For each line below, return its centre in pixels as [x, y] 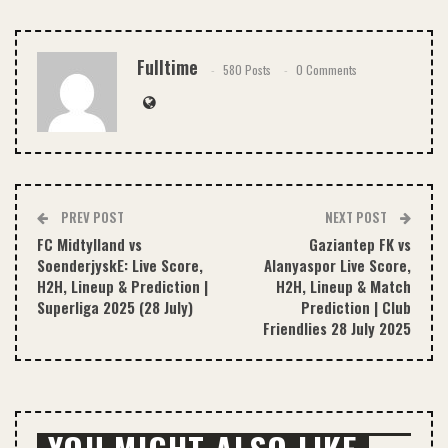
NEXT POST [357, 217]
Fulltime [167, 67]
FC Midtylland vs [89, 244]
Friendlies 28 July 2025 [337, 328]
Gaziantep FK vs [360, 244]
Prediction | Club [356, 307]
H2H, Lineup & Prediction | [122, 286]
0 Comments [326, 69]
